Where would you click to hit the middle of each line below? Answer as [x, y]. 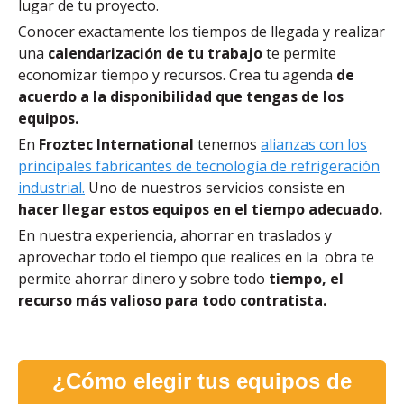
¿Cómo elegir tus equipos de [202, 381]
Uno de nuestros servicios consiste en [215, 187]
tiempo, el [306, 278]
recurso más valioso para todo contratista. [172, 300]
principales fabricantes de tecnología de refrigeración [199, 165]
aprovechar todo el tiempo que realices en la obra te [196, 257]
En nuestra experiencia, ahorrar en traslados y [175, 235]
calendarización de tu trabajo [155, 53]
